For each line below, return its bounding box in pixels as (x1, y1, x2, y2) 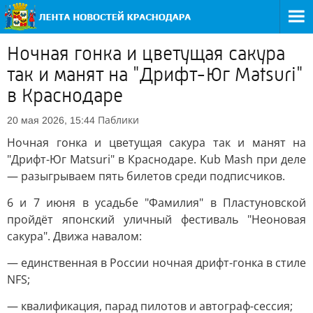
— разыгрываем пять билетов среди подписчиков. (7, 168, 285, 184)
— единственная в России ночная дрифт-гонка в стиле (7, 255, 306, 270)
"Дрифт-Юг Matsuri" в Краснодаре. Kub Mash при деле (7, 152, 306, 167)
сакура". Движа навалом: (7, 228, 142, 244)
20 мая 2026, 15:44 (7, 115, 95, 126)
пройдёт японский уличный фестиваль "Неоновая (7, 212, 306, 227)
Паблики (98, 113, 139, 126)
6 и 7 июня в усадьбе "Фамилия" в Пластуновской (7, 195, 306, 210)
